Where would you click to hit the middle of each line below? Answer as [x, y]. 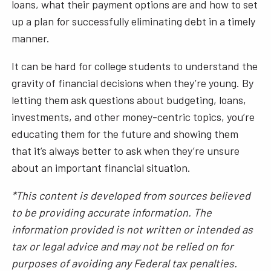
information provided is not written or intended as [132, 229]
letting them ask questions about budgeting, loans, [129, 100]
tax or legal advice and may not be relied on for [123, 246]
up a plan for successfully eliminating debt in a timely [134, 21]
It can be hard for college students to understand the [135, 66]
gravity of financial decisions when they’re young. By [133, 83]
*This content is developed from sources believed [131, 195]
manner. [32, 38]
